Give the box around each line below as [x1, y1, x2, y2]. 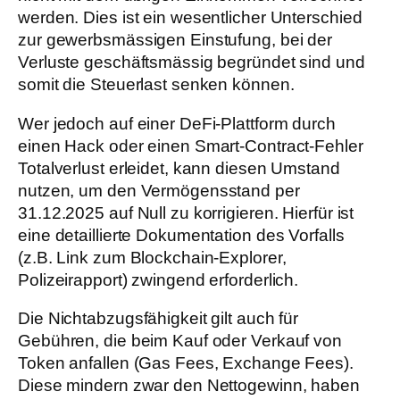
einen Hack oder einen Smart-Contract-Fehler [18, 136, 363, 155]
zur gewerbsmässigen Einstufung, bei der [18, 30, 333, 50]
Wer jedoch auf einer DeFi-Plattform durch [18, 113, 336, 133]
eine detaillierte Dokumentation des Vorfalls [18, 225, 345, 245]
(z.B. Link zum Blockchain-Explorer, [18, 247, 287, 267]
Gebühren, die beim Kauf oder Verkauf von [18, 331, 342, 351]
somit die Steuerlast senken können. [18, 75, 295, 95]
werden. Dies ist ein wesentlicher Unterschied [18, 8, 362, 28]
